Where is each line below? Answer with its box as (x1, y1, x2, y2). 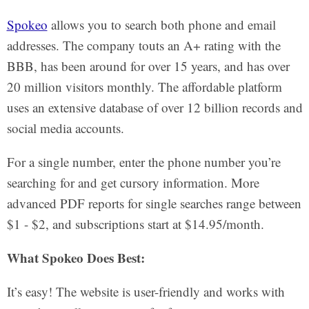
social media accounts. (6, 119, 124, 137)
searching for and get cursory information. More (6, 173, 259, 191)
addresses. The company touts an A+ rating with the (6, 36, 281, 54)
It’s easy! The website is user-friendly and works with (6, 282, 285, 300)
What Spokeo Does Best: (6, 248, 145, 267)
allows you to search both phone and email (47, 15, 276, 33)
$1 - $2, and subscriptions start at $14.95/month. (6, 215, 264, 232)
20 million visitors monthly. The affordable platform (6, 77, 282, 95)
